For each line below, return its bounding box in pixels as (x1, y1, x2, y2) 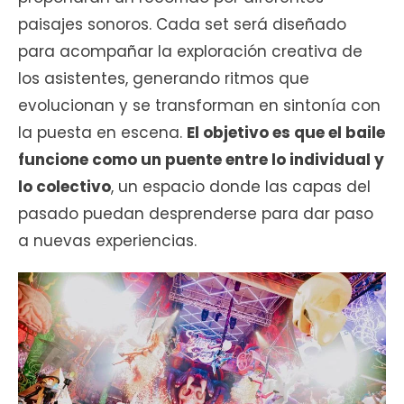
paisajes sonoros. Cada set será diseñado (18, 14, 346, 36)
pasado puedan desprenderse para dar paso (18, 203, 373, 225)
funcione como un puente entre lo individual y (18, 149, 384, 171)
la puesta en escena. (18, 122, 187, 144)
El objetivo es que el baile (187, 122, 385, 144)
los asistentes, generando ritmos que (18, 68, 309, 90)
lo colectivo (18, 176, 111, 198)
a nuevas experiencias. (18, 230, 197, 252)
